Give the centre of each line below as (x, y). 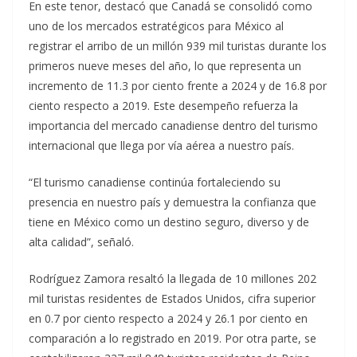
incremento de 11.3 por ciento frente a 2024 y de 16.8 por (178, 86)
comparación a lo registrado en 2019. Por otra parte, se (173, 339)
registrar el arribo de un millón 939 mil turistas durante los (178, 46)
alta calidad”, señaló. (81, 242)
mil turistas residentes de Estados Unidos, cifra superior (172, 299)
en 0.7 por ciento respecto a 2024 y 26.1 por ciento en (168, 319)
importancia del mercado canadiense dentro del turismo (173, 126)
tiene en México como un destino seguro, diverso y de (169, 222)
